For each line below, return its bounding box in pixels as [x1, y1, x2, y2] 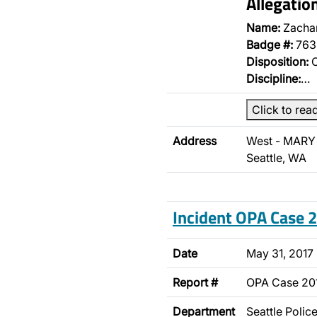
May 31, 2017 [246, 246, 313, 260]
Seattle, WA [246, 151, 306, 165]
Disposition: [246, 54, 309, 69]
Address [173, 134, 217, 148]
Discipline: [246, 71, 301, 86]
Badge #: [246, 38, 293, 52]
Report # [173, 275, 218, 289]
